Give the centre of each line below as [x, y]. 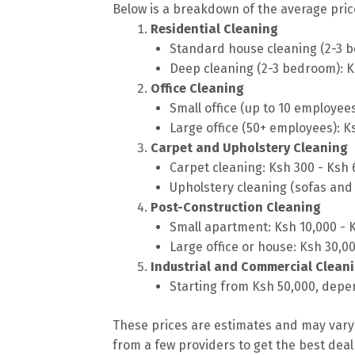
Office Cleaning [197, 88]
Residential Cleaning [214, 29]
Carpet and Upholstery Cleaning [249, 147]
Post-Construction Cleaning [236, 207]
